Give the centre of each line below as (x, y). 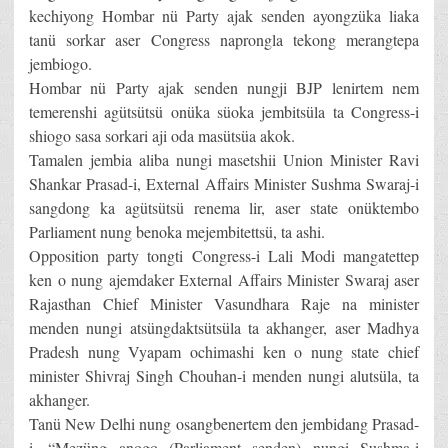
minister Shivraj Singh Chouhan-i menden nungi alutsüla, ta (224, 376)
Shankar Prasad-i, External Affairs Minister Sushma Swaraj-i (224, 184)
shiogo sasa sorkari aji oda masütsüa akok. (162, 136)
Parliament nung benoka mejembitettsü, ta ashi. (177, 232)
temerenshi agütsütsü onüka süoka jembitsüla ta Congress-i (224, 112)
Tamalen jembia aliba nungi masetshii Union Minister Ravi (224, 160)
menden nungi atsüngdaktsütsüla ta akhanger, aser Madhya (224, 328)
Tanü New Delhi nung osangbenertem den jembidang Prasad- (224, 424)
